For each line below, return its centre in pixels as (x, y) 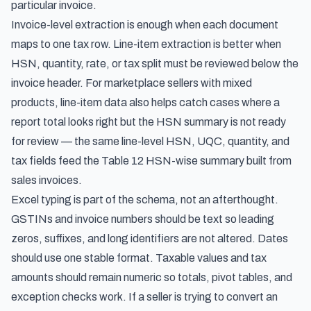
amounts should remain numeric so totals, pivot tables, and (152, 277)
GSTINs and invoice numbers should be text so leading (143, 219)
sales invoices (45, 180)
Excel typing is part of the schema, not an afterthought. (145, 200)
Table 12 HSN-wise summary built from (196, 161)
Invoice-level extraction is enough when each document (145, 25)
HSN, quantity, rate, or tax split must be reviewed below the (155, 64)
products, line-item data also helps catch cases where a (145, 102)
